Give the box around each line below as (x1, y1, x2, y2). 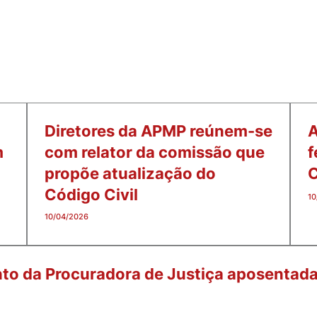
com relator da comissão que (45, 142, 265, 161)
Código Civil (45, 185, 138, 204)
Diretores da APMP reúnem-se (45, 121, 272, 140)
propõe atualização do (45, 163, 216, 183)
